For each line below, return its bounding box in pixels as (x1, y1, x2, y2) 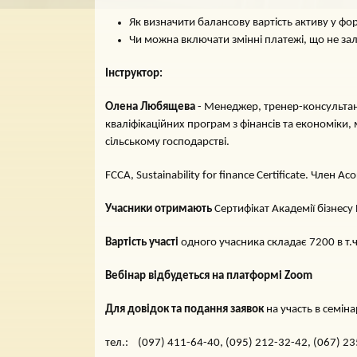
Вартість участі (105, 237, 181, 249)
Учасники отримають (105, 203, 214, 215)
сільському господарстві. (105, 136, 229, 148)
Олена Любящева (105, 101, 195, 113)
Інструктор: (105, 68, 163, 80)
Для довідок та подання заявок (105, 304, 266, 316)
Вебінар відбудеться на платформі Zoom (105, 270, 312, 282)
